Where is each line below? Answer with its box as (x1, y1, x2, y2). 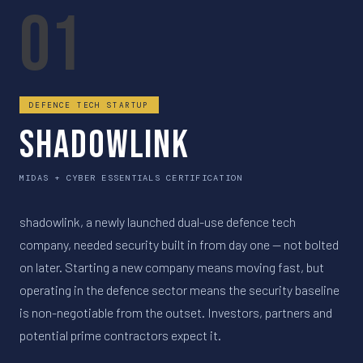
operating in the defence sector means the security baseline (19, 281, 340, 297)
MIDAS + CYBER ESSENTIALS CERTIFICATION (19, 172, 243, 183)
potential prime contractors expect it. (19, 327, 221, 343)
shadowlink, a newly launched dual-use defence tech (19, 213, 296, 229)
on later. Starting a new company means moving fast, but (19, 258, 324, 275)
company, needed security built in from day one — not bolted (19, 236, 339, 252)
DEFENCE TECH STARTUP (29, 100, 149, 110)
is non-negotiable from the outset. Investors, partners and (19, 304, 332, 320)
